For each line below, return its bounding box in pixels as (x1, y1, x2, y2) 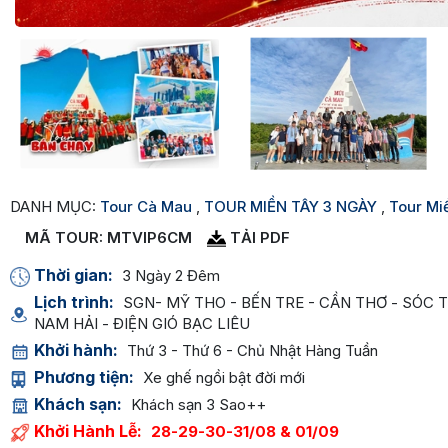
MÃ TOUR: (25, 228, 103, 248)
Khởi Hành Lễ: (34, 421, 146, 442)
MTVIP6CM (107, 228, 192, 248)
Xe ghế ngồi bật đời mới (143, 368, 305, 388)
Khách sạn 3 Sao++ (131, 395, 266, 415)
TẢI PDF (230, 227, 290, 247)
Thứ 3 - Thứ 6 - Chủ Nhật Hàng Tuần (127, 341, 378, 361)
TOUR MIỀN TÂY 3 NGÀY (204, 196, 377, 216)
